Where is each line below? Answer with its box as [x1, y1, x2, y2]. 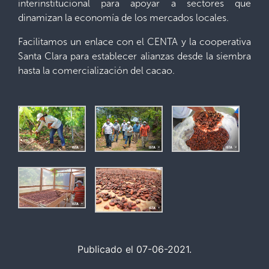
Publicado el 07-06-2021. [77, 243, 192, 256]
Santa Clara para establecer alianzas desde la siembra [18, 50, 251, 62]
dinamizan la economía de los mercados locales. [18, 12, 229, 23]
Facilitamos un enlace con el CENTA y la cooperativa [18, 36, 251, 47]
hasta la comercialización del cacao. [18, 65, 175, 76]
